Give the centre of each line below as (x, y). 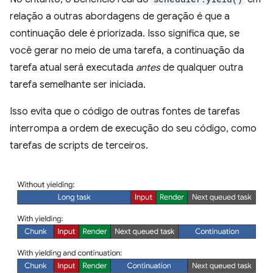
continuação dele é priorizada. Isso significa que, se (125, 33)
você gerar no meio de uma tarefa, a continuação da (127, 50)
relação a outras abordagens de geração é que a (120, 16)
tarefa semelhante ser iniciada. (78, 84)
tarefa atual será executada (73, 67)
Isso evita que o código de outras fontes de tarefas (125, 111)
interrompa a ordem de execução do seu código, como (133, 128)
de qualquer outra (202, 67)
